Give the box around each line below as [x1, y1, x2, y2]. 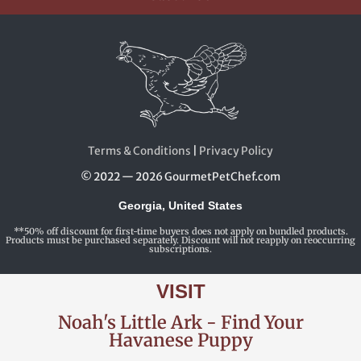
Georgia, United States [118, 199, 243, 212]
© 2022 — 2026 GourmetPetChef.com [81, 169, 280, 184]
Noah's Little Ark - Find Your [57, 310, 304, 334]
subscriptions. [149, 243, 212, 255]
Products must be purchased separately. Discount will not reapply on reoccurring [6, 234, 355, 246]
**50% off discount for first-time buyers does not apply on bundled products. [13, 225, 348, 237]
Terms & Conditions [88, 143, 191, 158]
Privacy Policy [199, 143, 273, 158]
